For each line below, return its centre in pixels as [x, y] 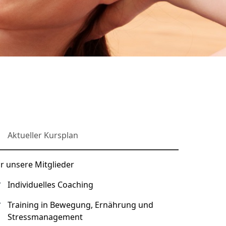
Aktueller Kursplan [43, 135]
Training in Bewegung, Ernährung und [81, 205]
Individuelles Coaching [51, 185]
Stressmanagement [45, 217]
